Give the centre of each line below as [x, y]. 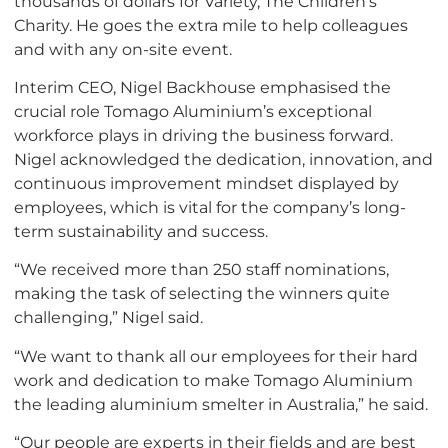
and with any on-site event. [123, 48]
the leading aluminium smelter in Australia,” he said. [221, 403]
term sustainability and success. [141, 231]
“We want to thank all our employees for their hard [216, 355]
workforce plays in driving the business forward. [203, 135]
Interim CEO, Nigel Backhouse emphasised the [202, 87]
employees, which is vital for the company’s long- [210, 207]
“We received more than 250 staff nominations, [201, 269]
